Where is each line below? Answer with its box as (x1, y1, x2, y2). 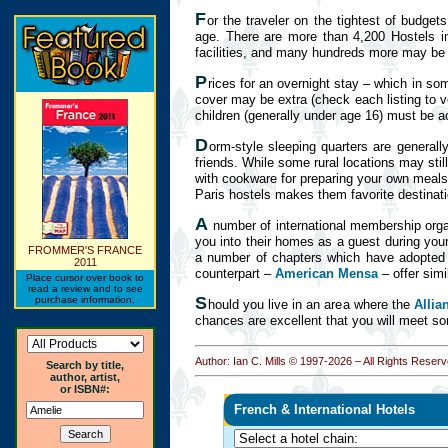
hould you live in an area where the (208, 297, 414, 312)
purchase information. (35, 294, 135, 305)
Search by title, (46, 359, 124, 371)
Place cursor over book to (26, 272, 144, 283)
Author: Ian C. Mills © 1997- (195, 355, 328, 367)
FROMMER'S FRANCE (28, 244, 142, 256)
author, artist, (50, 371, 120, 383)
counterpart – (195, 266, 275, 281)
